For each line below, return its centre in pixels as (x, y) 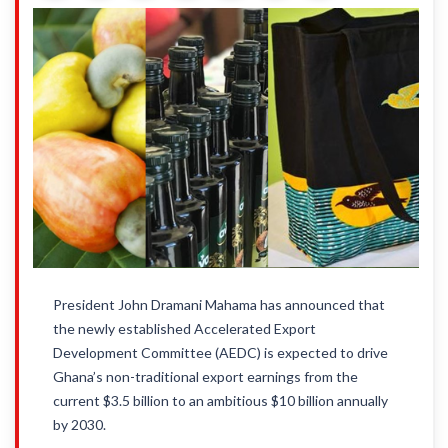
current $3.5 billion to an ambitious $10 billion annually (220, 400)
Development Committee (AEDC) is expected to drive (220, 352)
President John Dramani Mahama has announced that (219, 304)
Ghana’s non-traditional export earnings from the (205, 376)
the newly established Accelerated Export (184, 328)
